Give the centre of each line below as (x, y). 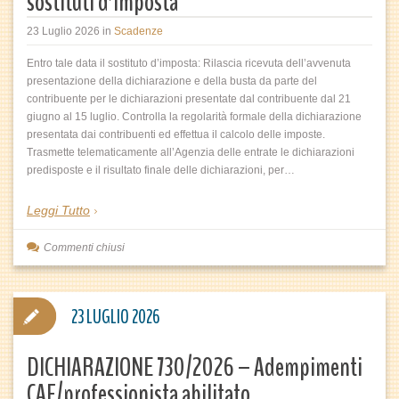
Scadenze (138, 31)
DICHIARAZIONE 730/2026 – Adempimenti (195, 368)
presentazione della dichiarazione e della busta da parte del (172, 81)
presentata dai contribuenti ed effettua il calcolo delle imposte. (176, 134)
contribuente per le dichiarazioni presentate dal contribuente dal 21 (189, 99)
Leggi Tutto (58, 210)
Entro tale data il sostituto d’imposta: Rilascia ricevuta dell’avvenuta (189, 63)
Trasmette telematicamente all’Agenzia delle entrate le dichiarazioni (191, 152)
